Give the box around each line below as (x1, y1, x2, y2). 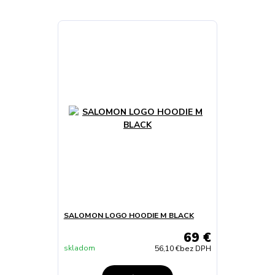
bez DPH (180, 244, 212, 254)
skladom (63, 243, 95, 254)
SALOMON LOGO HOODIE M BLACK (63, 210, 194, 220)
